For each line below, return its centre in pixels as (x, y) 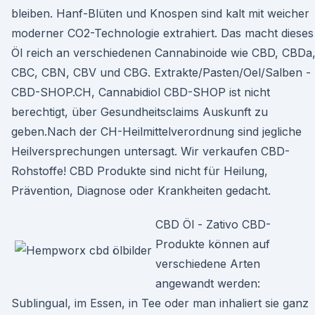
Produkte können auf (213, 244)
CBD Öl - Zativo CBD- (213, 224)
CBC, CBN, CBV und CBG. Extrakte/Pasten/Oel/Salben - (161, 72)
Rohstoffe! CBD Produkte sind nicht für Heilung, (140, 171)
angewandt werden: (208, 283)
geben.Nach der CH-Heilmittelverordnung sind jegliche (156, 131)
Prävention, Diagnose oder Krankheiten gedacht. (141, 191)
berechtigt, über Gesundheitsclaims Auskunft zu (140, 112)
